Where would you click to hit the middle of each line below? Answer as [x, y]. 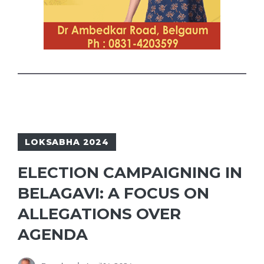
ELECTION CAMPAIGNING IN [130, 173]
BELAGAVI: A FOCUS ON [113, 194]
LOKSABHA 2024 [67, 142]
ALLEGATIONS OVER [99, 214]
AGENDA [53, 235]
